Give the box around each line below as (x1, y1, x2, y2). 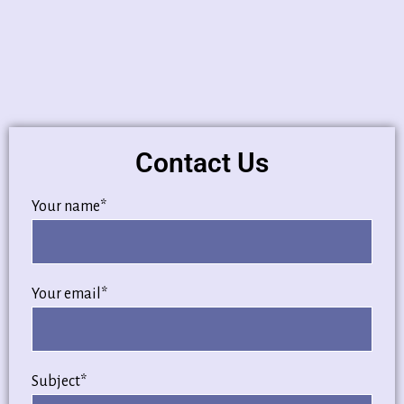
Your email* (32, 286, 107, 302)
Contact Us (135, 147, 269, 179)
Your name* (32, 198, 106, 215)
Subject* (32, 373, 87, 390)
